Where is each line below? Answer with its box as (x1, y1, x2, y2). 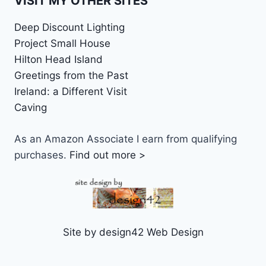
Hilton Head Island (14, 53, 103, 66)
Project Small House (14, 37, 110, 50)
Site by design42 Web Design (62, 226, 204, 238)
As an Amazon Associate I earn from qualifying (14, 132, 237, 145)
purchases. (14, 148, 69, 161)
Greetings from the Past (14, 69, 128, 82)
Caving (14, 102, 47, 114)
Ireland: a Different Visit (14, 85, 127, 98)
